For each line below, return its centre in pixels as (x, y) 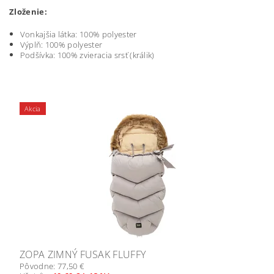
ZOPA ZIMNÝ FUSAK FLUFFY (83, 255)
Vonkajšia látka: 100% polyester (78, 35)
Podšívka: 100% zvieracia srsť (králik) (87, 55)
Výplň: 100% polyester (61, 45)
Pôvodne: (39, 266)
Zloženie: (29, 12)
